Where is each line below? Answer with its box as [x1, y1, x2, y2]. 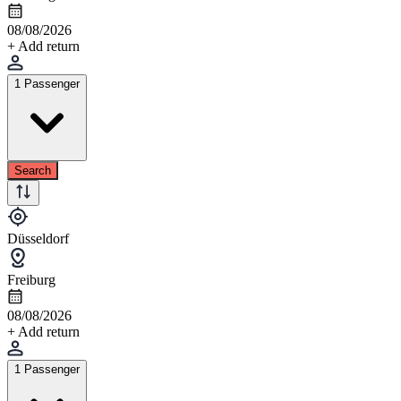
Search [14, 163, 51, 177]
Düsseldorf [7, 230, 69, 246]
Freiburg [7, 271, 55, 287]
